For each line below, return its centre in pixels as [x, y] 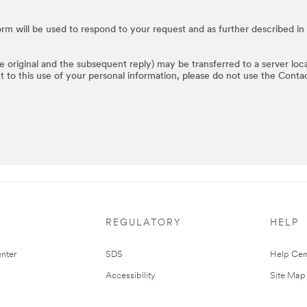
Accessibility [130, 275]
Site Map [287, 275]
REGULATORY [143, 223]
